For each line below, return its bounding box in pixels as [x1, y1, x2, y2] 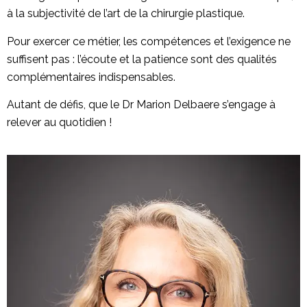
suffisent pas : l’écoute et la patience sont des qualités [7, 52, 277, 66]
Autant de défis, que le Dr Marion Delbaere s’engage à [7, 97, 275, 111]
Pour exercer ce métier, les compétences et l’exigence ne [7, 34, 291, 48]
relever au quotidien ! [7, 115, 112, 129]
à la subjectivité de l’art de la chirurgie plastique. [7, 7, 245, 21]
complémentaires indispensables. [7, 70, 175, 84]
